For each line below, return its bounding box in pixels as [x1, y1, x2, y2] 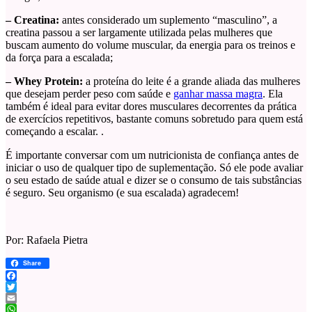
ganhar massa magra [173, 88, 263, 100]
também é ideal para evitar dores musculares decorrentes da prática [6, 100, 297, 113]
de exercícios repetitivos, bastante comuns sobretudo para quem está [6, 113, 303, 125]
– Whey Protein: [6, 75, 83, 88]
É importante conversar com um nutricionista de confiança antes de [6, 149, 299, 162]
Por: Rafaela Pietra [6, 234, 88, 247]
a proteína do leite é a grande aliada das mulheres [83, 75, 300, 88]
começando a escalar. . [6, 125, 104, 138]
